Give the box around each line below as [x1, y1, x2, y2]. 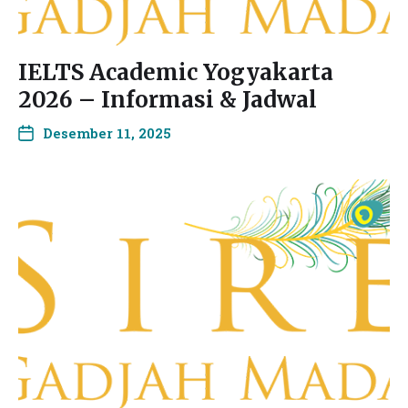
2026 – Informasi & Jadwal [18, 86, 317, 114]
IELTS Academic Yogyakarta [18, 58, 333, 87]
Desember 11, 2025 [43, 124, 171, 142]
